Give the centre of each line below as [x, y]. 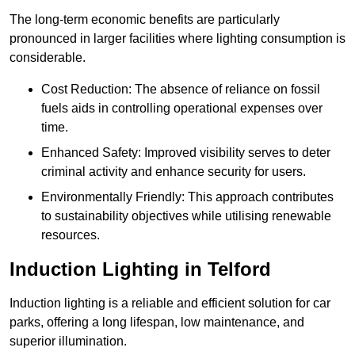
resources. [71, 235]
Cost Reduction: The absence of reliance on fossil [181, 90]
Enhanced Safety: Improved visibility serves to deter [186, 153]
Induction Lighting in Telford [140, 269]
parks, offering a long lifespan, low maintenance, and [157, 323]
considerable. [48, 58]
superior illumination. [68, 342]
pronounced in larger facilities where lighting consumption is [177, 39]
